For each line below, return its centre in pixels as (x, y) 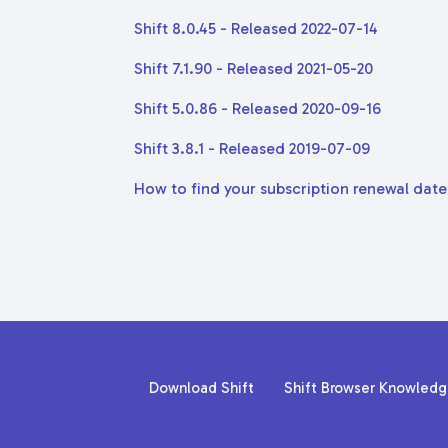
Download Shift (201, 387)
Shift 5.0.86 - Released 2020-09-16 (257, 108)
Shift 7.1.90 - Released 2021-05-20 (253, 68)
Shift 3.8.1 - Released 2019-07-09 (252, 148)
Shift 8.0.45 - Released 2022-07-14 (256, 28)
